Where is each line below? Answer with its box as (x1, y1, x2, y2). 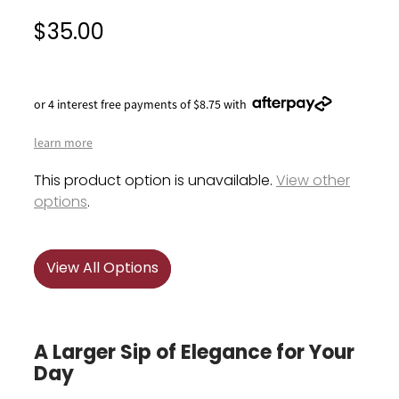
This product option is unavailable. (34, 169, 276, 193)
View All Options (46, 256, 159, 281)
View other (276, 169, 350, 193)
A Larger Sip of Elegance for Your (34, 337, 354, 370)
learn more (34, 134, 93, 151)
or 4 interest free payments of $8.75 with (34, 95, 247, 112)
